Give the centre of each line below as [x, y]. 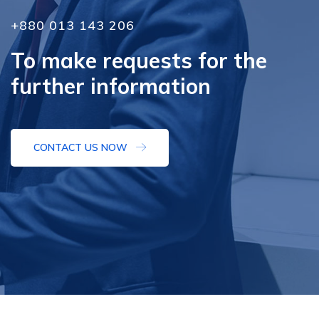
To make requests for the [139, 61]
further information [111, 87]
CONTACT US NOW [82, 148]
